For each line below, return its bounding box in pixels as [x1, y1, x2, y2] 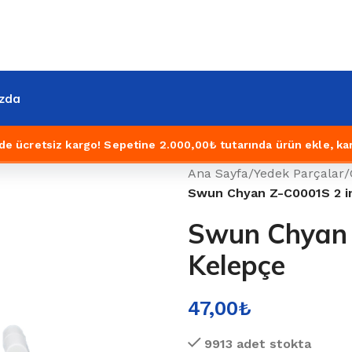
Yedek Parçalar [254, 166, 344, 181]
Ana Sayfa [188, 166, 248, 181]
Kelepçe [188, 248, 285, 282]
